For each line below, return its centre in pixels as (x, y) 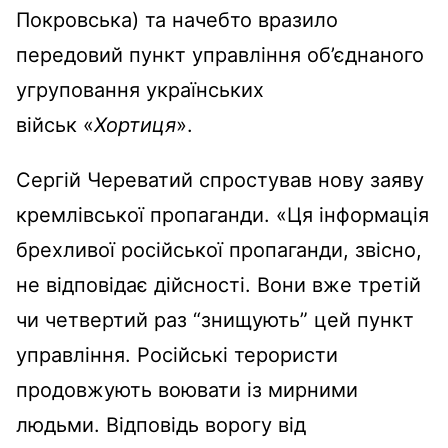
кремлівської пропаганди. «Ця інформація (222, 214)
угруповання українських (140, 89)
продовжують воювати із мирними (187, 389)
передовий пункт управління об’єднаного (220, 54)
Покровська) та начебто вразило (177, 19)
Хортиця (135, 124)
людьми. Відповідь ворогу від (161, 424)
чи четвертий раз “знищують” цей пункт (215, 319)
